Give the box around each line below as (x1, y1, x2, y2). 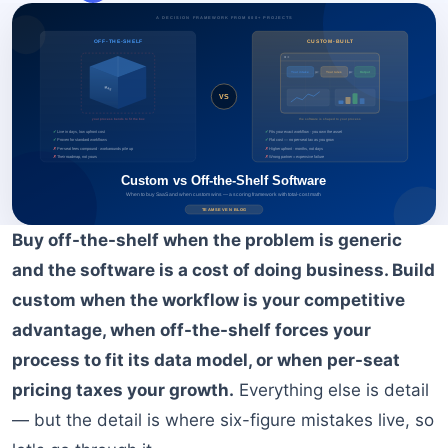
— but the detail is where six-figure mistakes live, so (12, 410, 434, 431)
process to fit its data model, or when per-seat (12, 350, 400, 371)
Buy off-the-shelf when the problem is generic (12, 230, 402, 251)
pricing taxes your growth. (12, 380, 234, 401)
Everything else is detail (234, 380, 429, 401)
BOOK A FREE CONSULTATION (123, 3, 325, 17)
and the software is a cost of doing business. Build (12, 260, 435, 281)
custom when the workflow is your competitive (12, 290, 405, 311)
